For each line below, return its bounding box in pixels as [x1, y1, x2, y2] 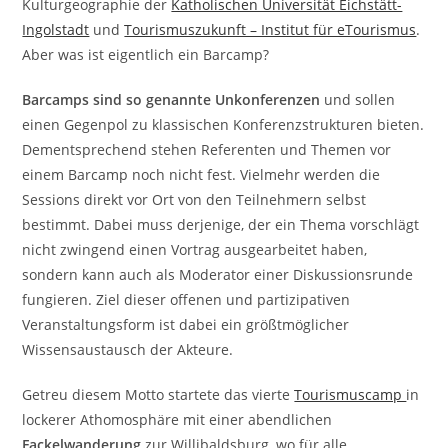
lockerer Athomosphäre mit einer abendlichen [22, 410, 333, 429]
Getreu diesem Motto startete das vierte [22, 385, 295, 404]
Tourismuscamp [294, 385, 407, 404]
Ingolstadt [22, 20, 90, 39]
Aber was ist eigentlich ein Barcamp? [22, 45, 270, 64]
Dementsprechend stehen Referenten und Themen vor [22, 140, 392, 159]
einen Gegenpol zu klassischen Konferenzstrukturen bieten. [22, 115, 425, 134]
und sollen [320, 90, 396, 109]
